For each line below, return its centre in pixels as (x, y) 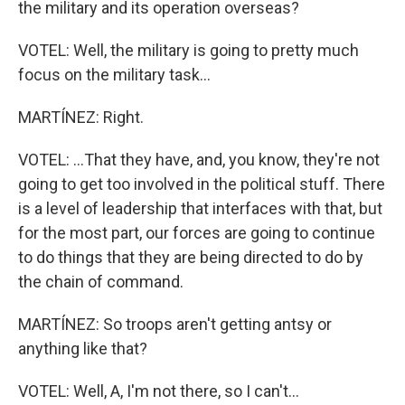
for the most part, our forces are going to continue (197, 233)
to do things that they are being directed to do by (191, 257)
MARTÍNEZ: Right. (81, 117)
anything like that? (83, 348)
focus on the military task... (114, 75)
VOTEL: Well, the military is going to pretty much (188, 50)
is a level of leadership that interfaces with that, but (200, 208)
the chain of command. (101, 282)
